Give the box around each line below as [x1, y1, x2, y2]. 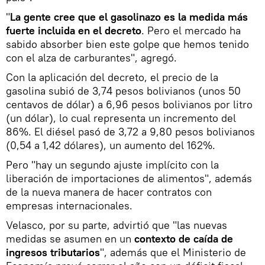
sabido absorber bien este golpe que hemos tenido [6, 37, 249, 51]
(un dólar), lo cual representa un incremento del [6, 111, 236, 125]
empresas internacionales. [6, 198, 132, 212]
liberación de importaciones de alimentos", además [6, 171, 252, 185]
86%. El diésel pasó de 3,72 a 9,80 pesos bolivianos [6, 124, 255, 138]
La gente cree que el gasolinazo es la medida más [10, 9, 248, 24]
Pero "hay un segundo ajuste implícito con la [6, 157, 219, 172]
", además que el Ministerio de [100, 245, 246, 259]
